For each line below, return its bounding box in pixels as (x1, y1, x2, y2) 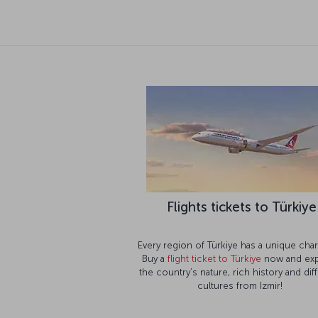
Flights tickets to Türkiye (167, 175, 317, 192)
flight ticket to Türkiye (168, 230, 261, 241)
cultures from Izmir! (197, 257, 283, 268)
